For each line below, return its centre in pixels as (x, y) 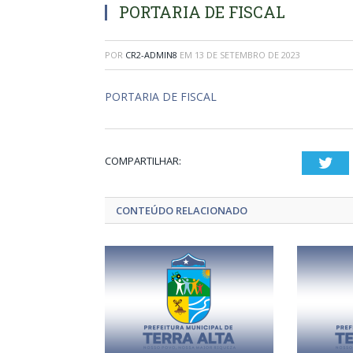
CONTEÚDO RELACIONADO (182, 210)
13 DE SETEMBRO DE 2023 (247, 55)
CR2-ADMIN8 (151, 55)
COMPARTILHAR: (143, 161)
